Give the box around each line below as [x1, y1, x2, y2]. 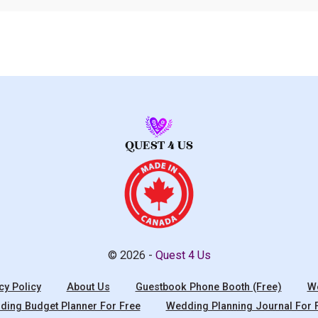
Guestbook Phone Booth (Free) [135, 280, 282, 293]
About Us [66, 280, 110, 293]
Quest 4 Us [155, 248, 211, 262]
